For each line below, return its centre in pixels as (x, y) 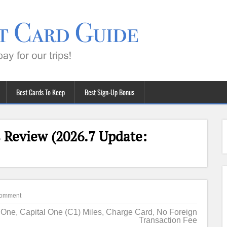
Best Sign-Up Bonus (109, 92)
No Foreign (177, 212)
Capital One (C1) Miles (61, 212)
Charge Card (129, 212)
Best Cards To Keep (41, 92)
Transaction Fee (168, 220)
